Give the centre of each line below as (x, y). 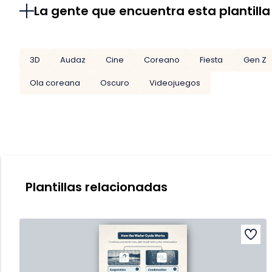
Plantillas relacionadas (97, 187)
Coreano (162, 60)
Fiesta (212, 60)
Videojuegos (175, 83)
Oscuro (114, 83)
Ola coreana (55, 83)
